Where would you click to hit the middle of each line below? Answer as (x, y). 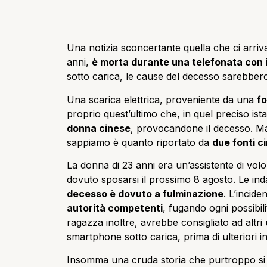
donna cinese (99, 128)
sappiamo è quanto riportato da (139, 142)
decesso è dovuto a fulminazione (145, 194)
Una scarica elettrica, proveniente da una (162, 99)
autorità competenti (115, 208)
